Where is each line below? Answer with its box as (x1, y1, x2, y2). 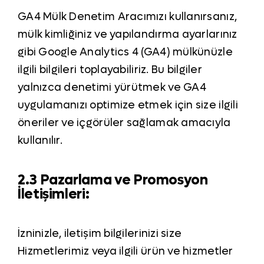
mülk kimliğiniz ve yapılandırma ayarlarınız (17, 28, 237, 42)
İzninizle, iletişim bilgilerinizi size (17, 227, 182, 241)
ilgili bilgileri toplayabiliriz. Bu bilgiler (17, 63, 202, 77)
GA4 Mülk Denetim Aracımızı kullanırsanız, (17, 10, 237, 24)
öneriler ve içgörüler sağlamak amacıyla (17, 116, 231, 130)
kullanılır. (17, 134, 62, 148)
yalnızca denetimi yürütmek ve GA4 (17, 81, 206, 95)
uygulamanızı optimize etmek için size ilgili (17, 98, 238, 113)
